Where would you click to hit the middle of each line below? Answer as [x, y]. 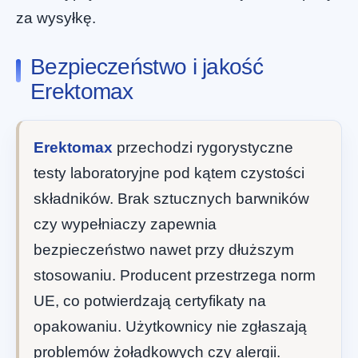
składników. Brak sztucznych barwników [171, 198]
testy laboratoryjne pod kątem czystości [169, 173]
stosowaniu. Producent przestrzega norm [175, 275]
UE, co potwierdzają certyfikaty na [150, 300]
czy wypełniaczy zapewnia [125, 224]
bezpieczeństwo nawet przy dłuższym [164, 249]
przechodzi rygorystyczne [203, 147]
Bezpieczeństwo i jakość [147, 66]
